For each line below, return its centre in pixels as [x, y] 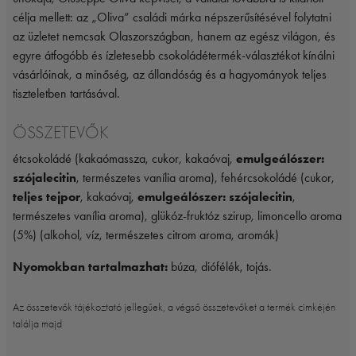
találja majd [37, 324]
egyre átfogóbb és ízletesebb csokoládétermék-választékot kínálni [174, 56]
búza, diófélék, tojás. [220, 267]
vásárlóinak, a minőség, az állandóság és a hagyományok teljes [170, 75]
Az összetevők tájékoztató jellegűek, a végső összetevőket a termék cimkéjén [174, 308]
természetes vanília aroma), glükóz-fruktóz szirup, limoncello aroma [177, 216]
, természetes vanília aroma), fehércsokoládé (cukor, [205, 178]
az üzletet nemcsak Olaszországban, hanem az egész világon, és [174, 37]
